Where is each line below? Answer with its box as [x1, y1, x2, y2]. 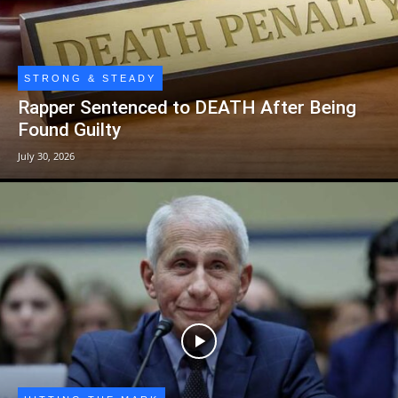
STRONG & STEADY [24, 72, 156, 84]
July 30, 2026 [18, 148, 75, 163]
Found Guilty [18, 118, 121, 140]
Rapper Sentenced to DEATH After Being [18, 96, 356, 118]
